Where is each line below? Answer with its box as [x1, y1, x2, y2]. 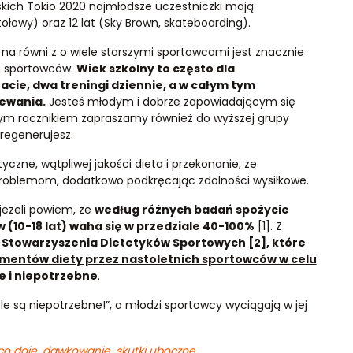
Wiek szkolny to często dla [76, 61, 235, 76]
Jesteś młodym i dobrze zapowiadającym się [45, 94, 295, 110]
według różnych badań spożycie [94, 202, 289, 217]
